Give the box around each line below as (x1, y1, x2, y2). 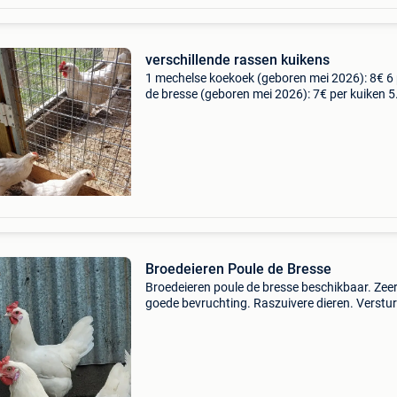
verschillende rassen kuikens (144, 51, 330, 68)
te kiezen (144, 119, 193, 133)
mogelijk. (144, 312, 194, 326)
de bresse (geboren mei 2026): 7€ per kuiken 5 (144, 87, 395, 101)
